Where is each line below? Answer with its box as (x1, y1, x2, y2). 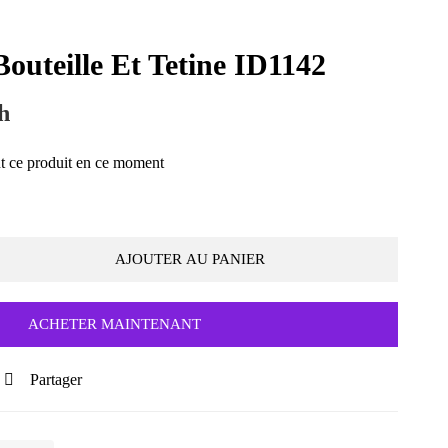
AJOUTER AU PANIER (114, 250, 265, 267)
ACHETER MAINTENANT (28, 315, 201, 332)
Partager (30, 370, 82, 388)
